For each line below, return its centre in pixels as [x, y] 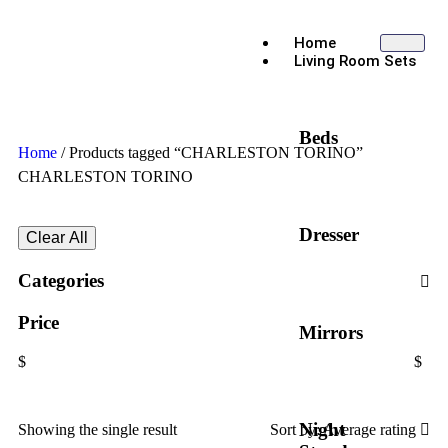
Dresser [329, 235]
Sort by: [296, 429]
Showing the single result [97, 429]
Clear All [57, 237]
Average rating [371, 429]
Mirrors [331, 332]
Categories [61, 280]
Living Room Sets [355, 61]
